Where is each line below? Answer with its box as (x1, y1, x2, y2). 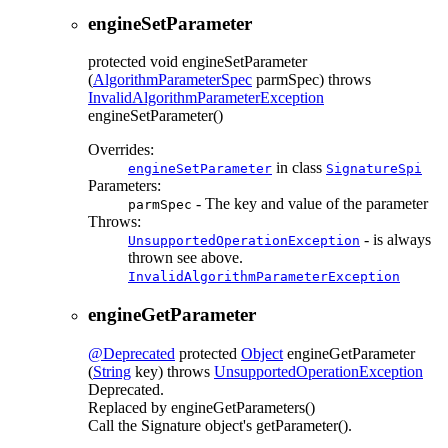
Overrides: (88, 141, 154, 159)
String (93, 362, 131, 380)
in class (272, 159, 326, 177)
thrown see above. (128, 249, 243, 267)
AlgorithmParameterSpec (93, 71, 252, 89)
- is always (360, 231, 431, 249)
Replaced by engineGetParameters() (88, 398, 315, 416)
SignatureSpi (326, 161, 422, 177)
